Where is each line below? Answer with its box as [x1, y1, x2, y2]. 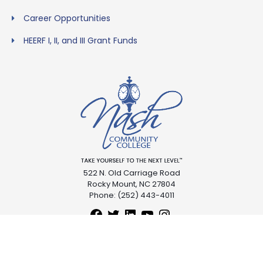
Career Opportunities [23, 12, 110, 24]
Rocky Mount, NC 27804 [87, 178, 176, 190]
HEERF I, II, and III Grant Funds [23, 34, 137, 46]
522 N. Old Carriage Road [83, 167, 180, 179]
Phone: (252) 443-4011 [89, 190, 174, 201]
